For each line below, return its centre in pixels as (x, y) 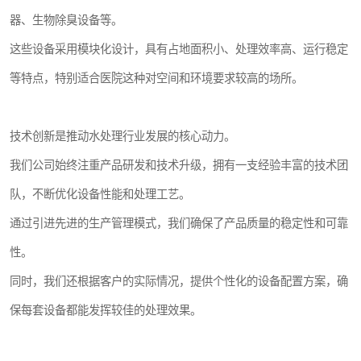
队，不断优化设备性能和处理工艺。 (100, 194)
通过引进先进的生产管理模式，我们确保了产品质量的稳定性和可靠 (179, 223)
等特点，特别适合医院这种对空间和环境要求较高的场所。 (156, 78)
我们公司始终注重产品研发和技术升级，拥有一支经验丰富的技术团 (179, 165)
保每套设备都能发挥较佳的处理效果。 (106, 310)
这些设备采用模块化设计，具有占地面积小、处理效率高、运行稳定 (179, 49)
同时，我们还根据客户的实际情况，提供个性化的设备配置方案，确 (179, 281)
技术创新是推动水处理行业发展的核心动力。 (122, 136)
